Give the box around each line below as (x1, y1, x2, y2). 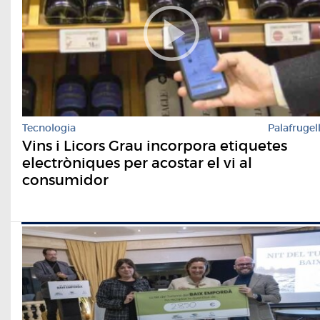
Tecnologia (22, 121, 76, 134)
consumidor (22, 171, 109, 189)
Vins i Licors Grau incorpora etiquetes (22, 136, 287, 154)
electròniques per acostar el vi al (22, 154, 252, 171)
